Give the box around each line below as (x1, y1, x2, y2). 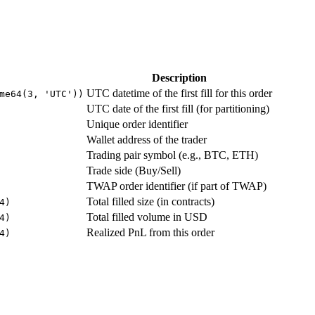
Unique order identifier (86, 118, 188, 131)
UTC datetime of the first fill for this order (86, 87, 272, 100)
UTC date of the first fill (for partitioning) (86, 103, 269, 115)
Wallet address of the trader (86, 134, 207, 146)
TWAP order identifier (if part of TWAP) (86, 180, 266, 193)
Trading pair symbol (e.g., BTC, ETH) (86, 149, 258, 162)
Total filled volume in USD (86, 211, 207, 224)
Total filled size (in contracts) (86, 195, 214, 208)
